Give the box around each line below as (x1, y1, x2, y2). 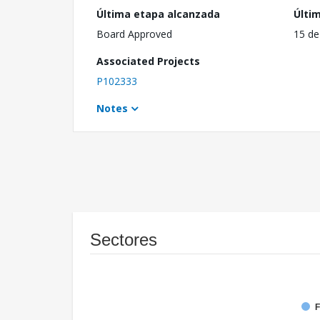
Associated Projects (96, 54, 200, 68)
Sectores (90, 229, 157, 249)
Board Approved (96, 26, 172, 41)
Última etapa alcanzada (96, 6, 220, 21)
